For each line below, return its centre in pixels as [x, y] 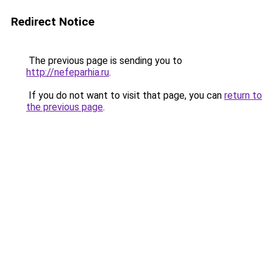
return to [243, 95]
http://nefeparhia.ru [68, 72]
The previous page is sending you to [104, 61]
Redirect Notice [53, 22]
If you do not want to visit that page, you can [125, 95]
